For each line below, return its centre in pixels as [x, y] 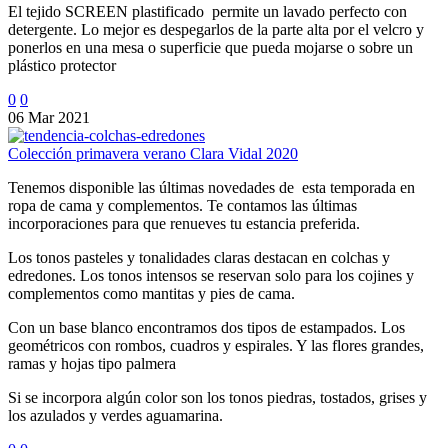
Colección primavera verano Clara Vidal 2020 [153, 153]
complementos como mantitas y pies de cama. [151, 293]
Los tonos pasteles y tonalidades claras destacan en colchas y [199, 257]
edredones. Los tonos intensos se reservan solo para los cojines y [211, 275]
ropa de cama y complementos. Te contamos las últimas [182, 205]
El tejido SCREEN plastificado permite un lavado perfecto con [207, 11]
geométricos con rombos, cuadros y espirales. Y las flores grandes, [216, 345]
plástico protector [62, 65]
